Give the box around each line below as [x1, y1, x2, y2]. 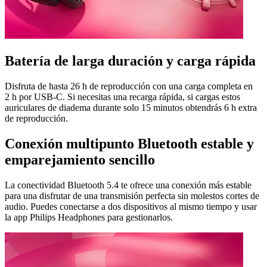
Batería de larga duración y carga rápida [5, 52, 256, 69]
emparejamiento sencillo [5, 151, 155, 167]
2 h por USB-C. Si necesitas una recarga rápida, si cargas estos [5, 91, 240, 102]
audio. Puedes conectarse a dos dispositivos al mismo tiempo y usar [5, 201, 257, 212]
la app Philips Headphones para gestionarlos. [5, 212, 173, 222]
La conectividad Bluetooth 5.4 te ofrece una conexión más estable [5, 179, 252, 190]
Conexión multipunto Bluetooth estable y [5, 135, 254, 151]
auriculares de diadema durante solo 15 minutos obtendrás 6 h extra [5, 102, 257, 113]
